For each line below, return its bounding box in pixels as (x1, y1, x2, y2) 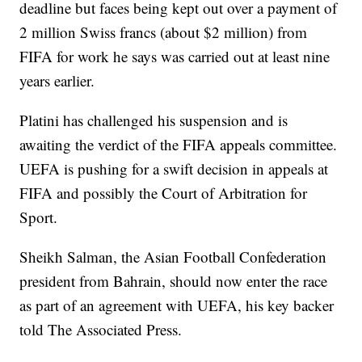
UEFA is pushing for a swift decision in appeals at (19, 158, 329, 179)
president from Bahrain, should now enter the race (19, 271, 328, 292)
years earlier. (19, 70, 95, 91)
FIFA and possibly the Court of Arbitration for (19, 183, 308, 204)
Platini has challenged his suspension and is (19, 110, 288, 131)
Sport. (19, 207, 58, 228)
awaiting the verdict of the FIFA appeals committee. (19, 134, 338, 155)
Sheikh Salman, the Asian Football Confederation (19, 246, 327, 267)
